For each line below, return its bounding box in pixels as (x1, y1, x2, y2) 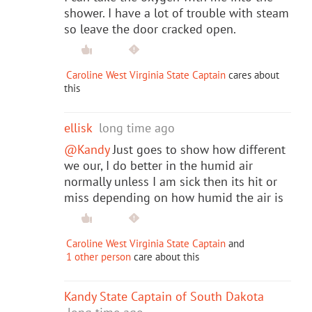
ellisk (64, 119, 92, 136)
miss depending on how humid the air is (64, 189, 283, 205)
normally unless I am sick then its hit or (64, 173, 277, 189)
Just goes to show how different (109, 141, 286, 157)
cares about (226, 68, 279, 81)
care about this (131, 249, 199, 263)
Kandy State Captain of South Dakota (64, 288, 264, 304)
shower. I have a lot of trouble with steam (64, 4, 289, 21)
